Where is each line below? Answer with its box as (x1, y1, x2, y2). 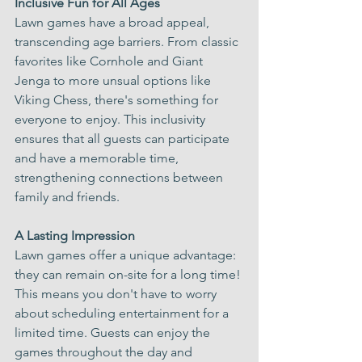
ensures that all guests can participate (15, 131, 233, 146)
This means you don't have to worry (15, 286, 220, 301)
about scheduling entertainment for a (15, 305, 232, 321)
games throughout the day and (15, 344, 196, 360)
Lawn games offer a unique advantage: (15, 247, 239, 263)
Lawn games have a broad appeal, (15, 15, 213, 30)
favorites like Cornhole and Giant (15, 53, 206, 69)
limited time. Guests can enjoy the (15, 325, 213, 340)
